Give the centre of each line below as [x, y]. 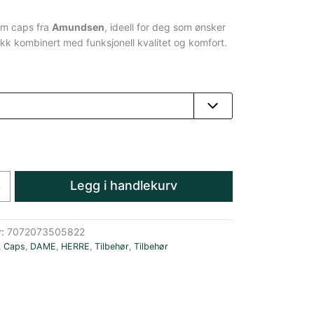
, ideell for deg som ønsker [165, 27]
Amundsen [78, 27]
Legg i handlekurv [124, 185]
